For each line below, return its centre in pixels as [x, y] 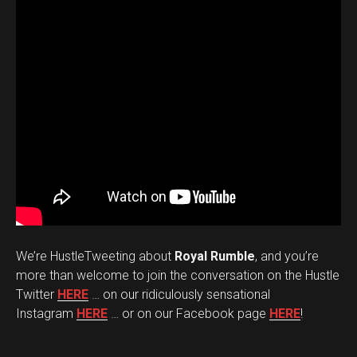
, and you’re [287, 256]
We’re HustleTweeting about [95, 256]
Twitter [37, 294]
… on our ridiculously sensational [179, 294]
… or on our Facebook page [188, 314]
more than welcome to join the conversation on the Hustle [178, 275]
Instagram [46, 314]
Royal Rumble [215, 256]
